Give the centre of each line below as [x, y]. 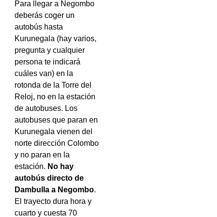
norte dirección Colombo [57, 143]
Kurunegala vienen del [54, 132]
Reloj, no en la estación [55, 97]
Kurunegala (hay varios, [55, 39]
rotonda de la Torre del [53, 85]
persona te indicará [47, 62]
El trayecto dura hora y [53, 201]
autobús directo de [49, 178]
